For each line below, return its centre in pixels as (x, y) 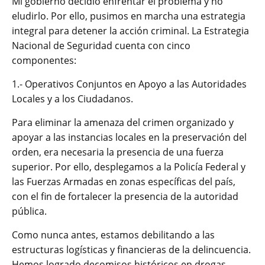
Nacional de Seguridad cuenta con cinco (101, 45)
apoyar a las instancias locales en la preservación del (129, 137)
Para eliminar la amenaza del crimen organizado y (123, 122)
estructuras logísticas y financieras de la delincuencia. (131, 249)
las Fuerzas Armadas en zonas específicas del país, (124, 181)
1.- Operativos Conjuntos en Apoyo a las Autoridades (129, 84)
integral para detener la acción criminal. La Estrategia (130, 30)
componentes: (44, 60)
